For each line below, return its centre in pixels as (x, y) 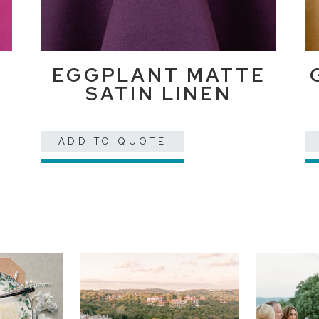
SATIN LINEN (159, 94)
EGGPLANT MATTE (159, 76)
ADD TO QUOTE (113, 142)
